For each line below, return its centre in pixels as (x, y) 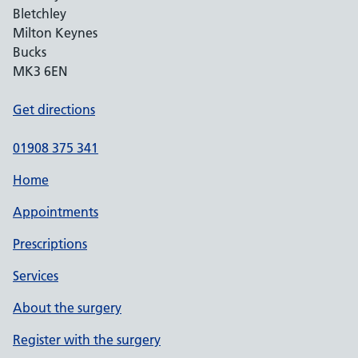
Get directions (54, 109)
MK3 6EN (40, 71)
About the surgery (67, 308)
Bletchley (40, 14)
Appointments (56, 212)
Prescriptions (50, 244)
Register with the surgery (87, 340)
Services (36, 276)
